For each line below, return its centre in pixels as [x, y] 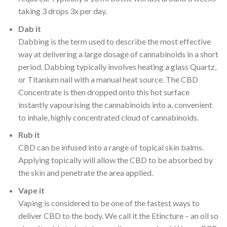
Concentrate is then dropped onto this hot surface [104, 92]
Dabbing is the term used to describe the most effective [114, 41]
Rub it [29, 135]
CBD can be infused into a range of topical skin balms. [111, 147]
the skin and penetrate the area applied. [85, 173]
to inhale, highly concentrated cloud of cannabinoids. [108, 117]
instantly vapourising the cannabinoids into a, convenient [115, 104]
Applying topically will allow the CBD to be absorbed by [115, 160]
